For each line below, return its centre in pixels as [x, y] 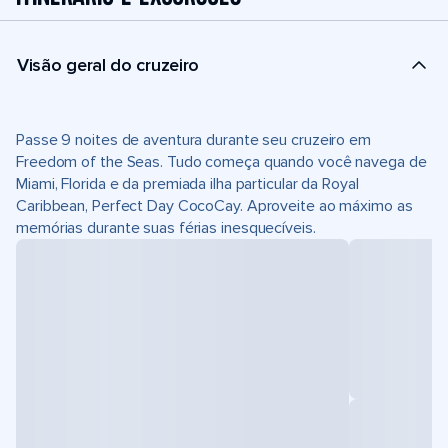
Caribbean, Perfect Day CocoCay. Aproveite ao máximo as [214, 206]
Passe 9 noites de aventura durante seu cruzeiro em [193, 140]
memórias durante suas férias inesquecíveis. [166, 228]
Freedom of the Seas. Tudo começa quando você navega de [221, 162]
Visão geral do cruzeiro [108, 64]
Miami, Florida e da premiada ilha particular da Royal [187, 184]
